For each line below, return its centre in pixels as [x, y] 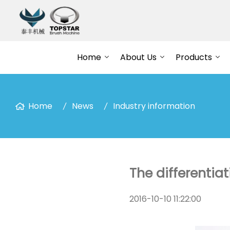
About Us [138, 57]
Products [194, 57]
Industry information [154, 106]
